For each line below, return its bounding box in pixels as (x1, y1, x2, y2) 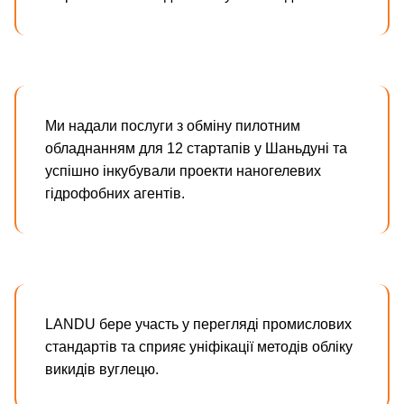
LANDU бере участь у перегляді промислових (45, 317, 352, 333)
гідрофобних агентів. (45, 186, 185, 202)
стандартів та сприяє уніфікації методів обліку (45, 339, 353, 355)
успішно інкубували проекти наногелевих (45, 163, 321, 179)
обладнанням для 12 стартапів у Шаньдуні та (45, 141, 347, 157)
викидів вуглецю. (45, 362, 159, 378)
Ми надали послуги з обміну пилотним (45, 118, 300, 134)
